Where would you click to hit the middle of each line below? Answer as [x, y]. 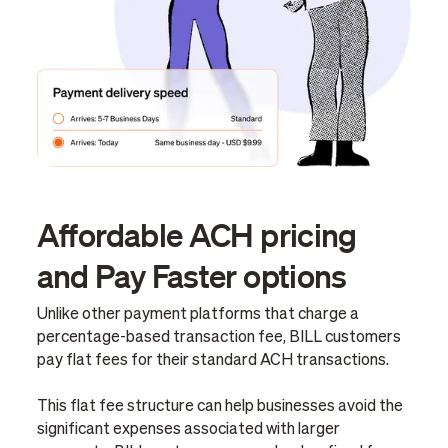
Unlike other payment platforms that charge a [197, 315]
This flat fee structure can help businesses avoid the [219, 407]
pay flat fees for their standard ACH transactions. [212, 361]
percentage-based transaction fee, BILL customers [218, 338]
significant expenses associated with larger [188, 430]
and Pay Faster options [191, 275]
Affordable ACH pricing [196, 234]
